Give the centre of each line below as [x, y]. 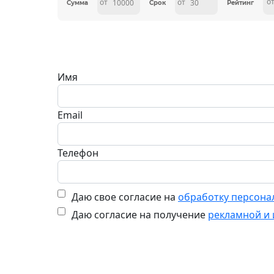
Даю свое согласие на [125, 197]
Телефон [78, 153]
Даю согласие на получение [140, 215]
